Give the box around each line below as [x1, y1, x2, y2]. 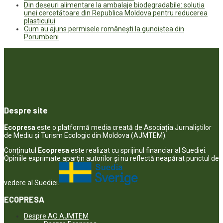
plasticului [24, 16, 55, 25]
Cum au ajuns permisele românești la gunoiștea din [24, 24, 184, 33]
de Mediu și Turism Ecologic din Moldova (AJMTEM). [4, 131, 167, 139]
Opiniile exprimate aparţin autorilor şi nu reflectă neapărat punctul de [4, 154, 219, 162]
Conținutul [4, 146, 38, 154]
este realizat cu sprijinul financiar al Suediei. [69, 146, 207, 154]
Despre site [4, 106, 48, 115]
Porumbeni [24, 32, 59, 41]
